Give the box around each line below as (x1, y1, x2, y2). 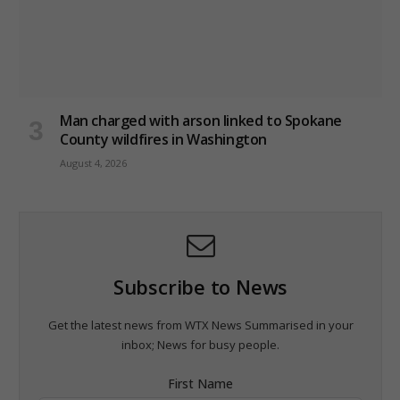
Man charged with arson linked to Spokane (60, 111, 343, 131)
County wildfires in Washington (60, 129, 268, 150)
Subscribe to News (112, 273, 288, 301)
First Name (168, 375, 233, 393)
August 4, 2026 (60, 156, 127, 171)
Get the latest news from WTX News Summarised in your (47, 317, 354, 334)
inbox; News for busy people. (121, 337, 279, 354)
